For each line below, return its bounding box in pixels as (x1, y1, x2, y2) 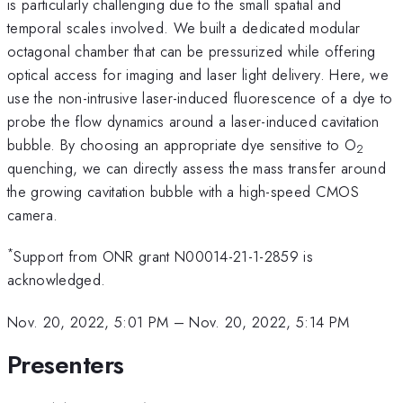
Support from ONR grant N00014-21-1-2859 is (13, 246, 314, 268)
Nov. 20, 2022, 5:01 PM (7, 310, 169, 333)
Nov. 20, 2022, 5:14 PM (189, 310, 350, 333)
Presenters (7, 346, 124, 384)
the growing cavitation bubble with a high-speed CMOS (7, 180, 360, 202)
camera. (7, 203, 58, 226)
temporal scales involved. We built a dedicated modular (7, 16, 361, 39)
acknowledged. (7, 269, 106, 291)
